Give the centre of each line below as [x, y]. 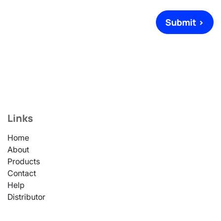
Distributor [26, 197]
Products [24, 162]
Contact [22, 173]
